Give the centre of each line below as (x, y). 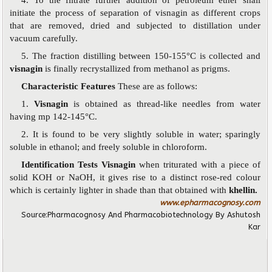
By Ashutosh (238, 214)
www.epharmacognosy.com (210, 202)
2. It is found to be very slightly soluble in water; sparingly (141, 134)
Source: (35, 214)
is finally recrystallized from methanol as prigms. (138, 68)
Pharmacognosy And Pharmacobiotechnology (132, 214)
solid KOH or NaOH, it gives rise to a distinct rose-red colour (135, 177)
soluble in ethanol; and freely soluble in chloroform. (109, 147)
